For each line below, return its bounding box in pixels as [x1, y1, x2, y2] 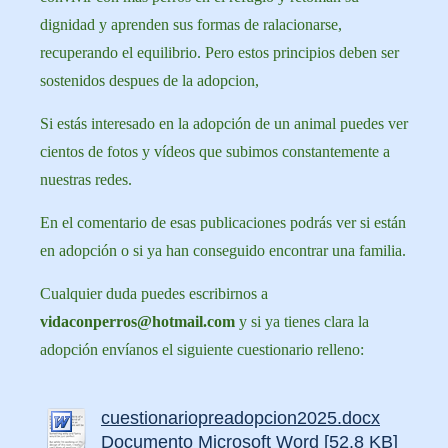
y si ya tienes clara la [235, 313, 369, 330]
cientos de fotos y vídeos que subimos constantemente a [40, 143, 390, 160]
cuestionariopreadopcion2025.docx [101, 408, 380, 428]
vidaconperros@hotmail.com [40, 313, 235, 330]
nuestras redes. [40, 171, 132, 188]
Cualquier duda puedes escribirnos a [40, 285, 268, 302]
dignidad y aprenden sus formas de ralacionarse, [40, 16, 342, 33]
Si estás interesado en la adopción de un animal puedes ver [40, 115, 408, 132]
